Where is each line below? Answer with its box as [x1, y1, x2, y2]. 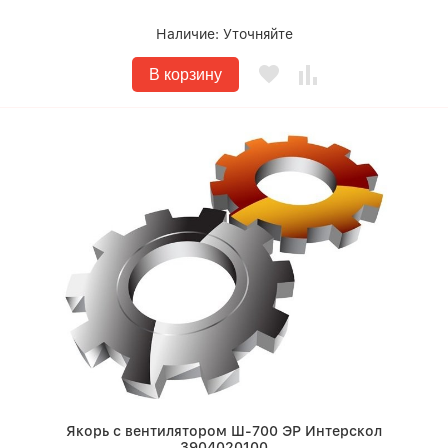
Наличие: [155, 26, 223, 42]
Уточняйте [222, 26, 293, 42]
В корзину [148, 66, 222, 83]
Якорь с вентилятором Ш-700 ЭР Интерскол [66, 423, 382, 439]
